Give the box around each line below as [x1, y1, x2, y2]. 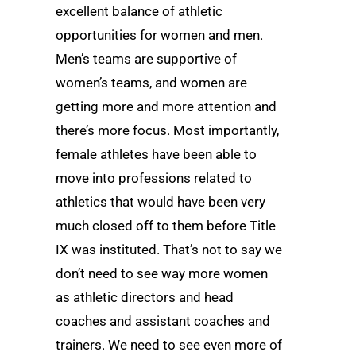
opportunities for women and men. [56, 27, 263, 44]
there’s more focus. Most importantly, [56, 122, 279, 139]
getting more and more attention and [56, 99, 277, 115]
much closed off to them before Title [56, 218, 276, 234]
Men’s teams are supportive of [56, 51, 237, 68]
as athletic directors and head [56, 289, 234, 306]
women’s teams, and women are [56, 75, 247, 91]
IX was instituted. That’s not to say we [56, 242, 282, 258]
